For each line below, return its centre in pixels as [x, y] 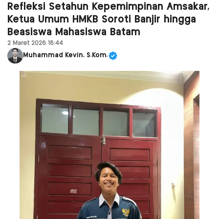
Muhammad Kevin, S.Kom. [66, 56]
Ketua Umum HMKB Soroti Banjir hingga [102, 20]
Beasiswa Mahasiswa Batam [74, 32]
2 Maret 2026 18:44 [35, 43]
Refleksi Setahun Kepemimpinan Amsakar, [109, 7]
